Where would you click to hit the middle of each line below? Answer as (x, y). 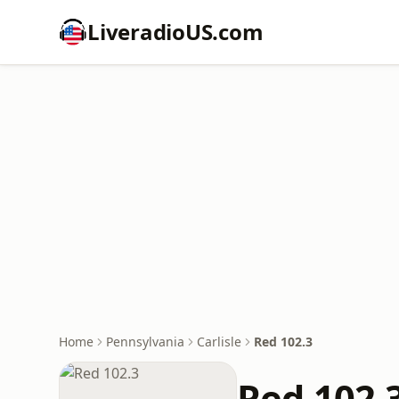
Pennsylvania (145, 342)
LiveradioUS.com (175, 32)
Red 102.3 (283, 342)
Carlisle (219, 342)
